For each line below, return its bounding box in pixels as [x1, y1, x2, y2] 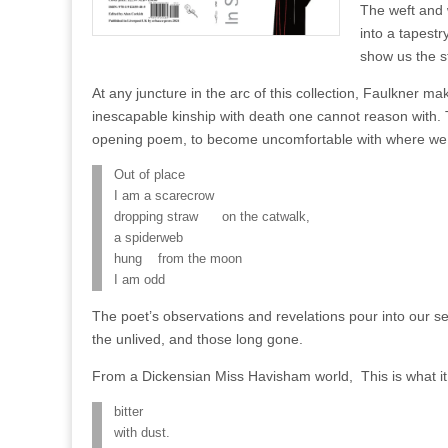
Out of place [114, 168, 185, 182]
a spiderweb [114, 231, 183, 245]
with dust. [114, 426, 170, 440]
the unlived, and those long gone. [92, 331, 303, 347]
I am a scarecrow [114, 189, 214, 203]
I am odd [114, 273, 165, 287]
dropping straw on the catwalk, [114, 210, 310, 224]
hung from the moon [114, 252, 242, 266]
